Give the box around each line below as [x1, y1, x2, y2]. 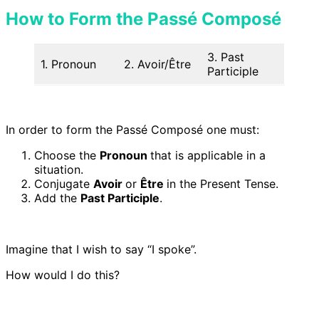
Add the [34, 191, 80, 206]
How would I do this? [6, 268, 120, 283]
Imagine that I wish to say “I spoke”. [6, 242, 197, 257]
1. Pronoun [41, 57, 96, 72]
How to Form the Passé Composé [6, 9, 281, 30]
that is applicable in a [150, 148, 266, 163]
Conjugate [34, 177, 93, 192]
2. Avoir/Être [124, 57, 191, 72]
